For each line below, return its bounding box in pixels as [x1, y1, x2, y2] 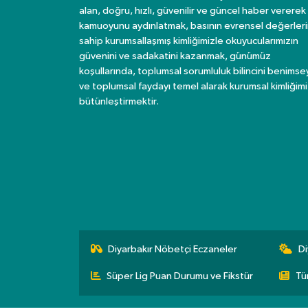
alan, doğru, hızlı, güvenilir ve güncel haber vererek [78, 5, 306, 16]
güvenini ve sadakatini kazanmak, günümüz [78, 51, 271, 62]
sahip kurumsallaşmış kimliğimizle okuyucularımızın [78, 36, 298, 47]
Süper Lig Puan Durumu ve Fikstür [107, 270, 254, 281]
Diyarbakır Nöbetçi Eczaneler [108, 243, 238, 254]
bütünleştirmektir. [78, 96, 159, 107]
